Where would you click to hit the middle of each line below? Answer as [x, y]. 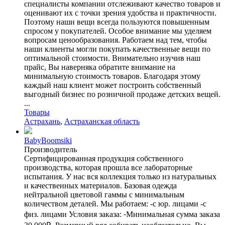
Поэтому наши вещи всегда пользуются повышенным [117, 22]
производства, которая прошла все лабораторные [108, 167]
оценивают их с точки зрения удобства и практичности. [120, 13]
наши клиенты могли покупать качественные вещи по [117, 49]
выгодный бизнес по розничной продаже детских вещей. [122, 94]
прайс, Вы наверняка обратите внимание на [100, 67]
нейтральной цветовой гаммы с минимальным [104, 194]
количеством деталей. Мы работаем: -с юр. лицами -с [115, 203]
